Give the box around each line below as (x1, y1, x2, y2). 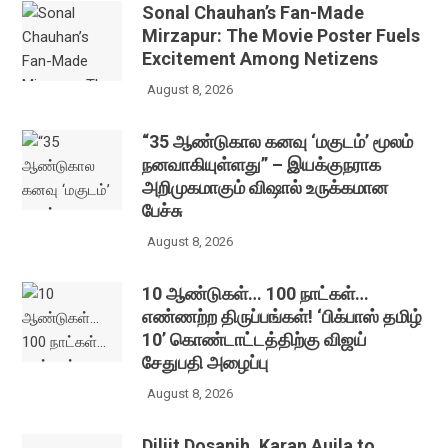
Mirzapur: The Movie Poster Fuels (142, 25, 421, 46)
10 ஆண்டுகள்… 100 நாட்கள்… (142, 283, 370, 304)
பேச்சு (142, 200, 183, 221)
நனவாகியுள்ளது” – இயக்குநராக (142, 154, 382, 175)
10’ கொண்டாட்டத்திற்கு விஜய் (142, 329, 368, 350)
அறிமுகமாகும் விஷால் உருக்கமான (142, 177, 389, 198)
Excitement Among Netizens (142, 48, 379, 69)
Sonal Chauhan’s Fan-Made (142, 2, 365, 23)
